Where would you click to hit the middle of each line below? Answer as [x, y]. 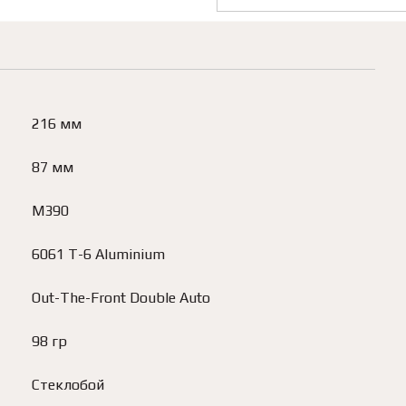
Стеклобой [68, 385]
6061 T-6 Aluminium [99, 254]
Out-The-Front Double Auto [121, 298]
